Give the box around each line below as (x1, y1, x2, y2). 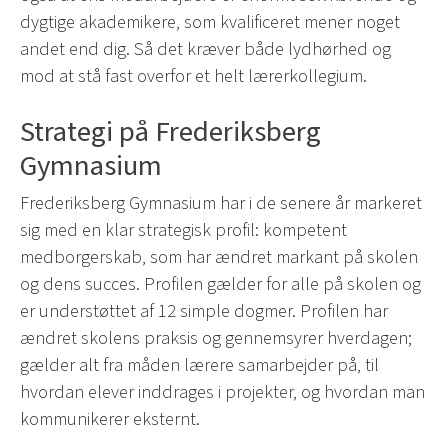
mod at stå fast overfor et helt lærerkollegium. (20, 63, 367, 90)
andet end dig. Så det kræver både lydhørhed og (20, 36, 391, 63)
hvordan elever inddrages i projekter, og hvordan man (20, 379, 425, 406)
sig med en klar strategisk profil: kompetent (20, 217, 347, 244)
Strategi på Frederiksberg (20, 111, 321, 153)
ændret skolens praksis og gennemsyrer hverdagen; (20, 325, 412, 352)
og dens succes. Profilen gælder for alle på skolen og (20, 271, 421, 298)
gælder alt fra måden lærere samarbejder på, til (20, 352, 379, 379)
